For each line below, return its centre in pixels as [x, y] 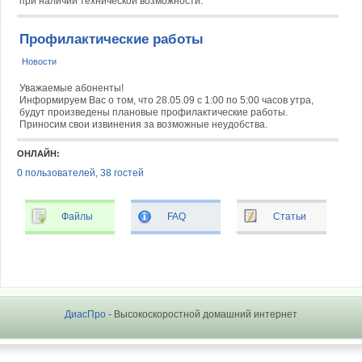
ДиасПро [85, 314]
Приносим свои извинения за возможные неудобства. [143, 124]
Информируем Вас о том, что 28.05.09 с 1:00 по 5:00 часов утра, [166, 100]
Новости [39, 61]
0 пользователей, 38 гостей [80, 173]
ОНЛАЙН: [38, 154]
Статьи [290, 217]
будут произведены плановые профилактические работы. [153, 112]
